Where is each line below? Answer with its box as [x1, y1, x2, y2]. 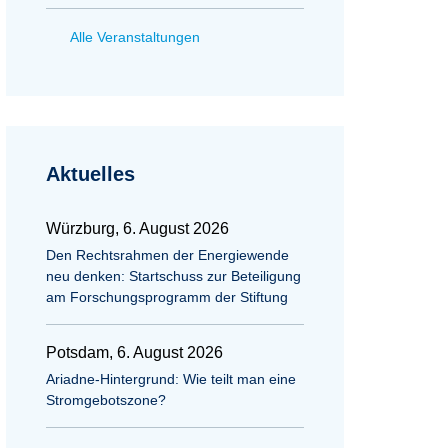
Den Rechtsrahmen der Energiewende [46, 247, 289, 263]
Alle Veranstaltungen [70, 29, 200, 45]
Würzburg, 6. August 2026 [46, 220, 229, 237]
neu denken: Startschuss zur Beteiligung [46, 268, 301, 284]
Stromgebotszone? [46, 392, 166, 408]
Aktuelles [46, 163, 135, 185]
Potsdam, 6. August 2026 [46, 344, 223, 361]
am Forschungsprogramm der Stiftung [46, 289, 288, 305]
